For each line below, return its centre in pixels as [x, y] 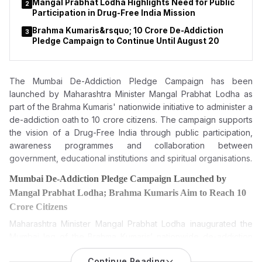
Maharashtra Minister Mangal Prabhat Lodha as [158, 94]
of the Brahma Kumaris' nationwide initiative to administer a [139, 107]
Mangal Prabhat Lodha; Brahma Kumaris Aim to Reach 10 [128, 193]
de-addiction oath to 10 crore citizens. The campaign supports [131, 120]
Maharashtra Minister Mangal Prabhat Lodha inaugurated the [131, 224]
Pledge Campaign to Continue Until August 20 [126, 41]
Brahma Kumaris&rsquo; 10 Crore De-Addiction [128, 30]
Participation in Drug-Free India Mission [114, 13]
